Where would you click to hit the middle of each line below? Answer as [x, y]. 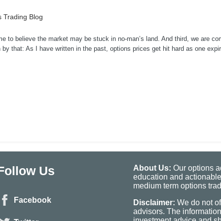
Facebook [33, 200]
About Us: [152, 168]
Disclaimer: [154, 202]
